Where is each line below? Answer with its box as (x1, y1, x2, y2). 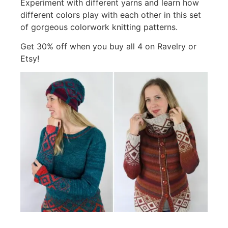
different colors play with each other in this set (20, 9, 201, 20)
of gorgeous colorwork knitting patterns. (20, 21, 180, 32)
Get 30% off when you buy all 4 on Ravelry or (20, 41, 196, 52)
